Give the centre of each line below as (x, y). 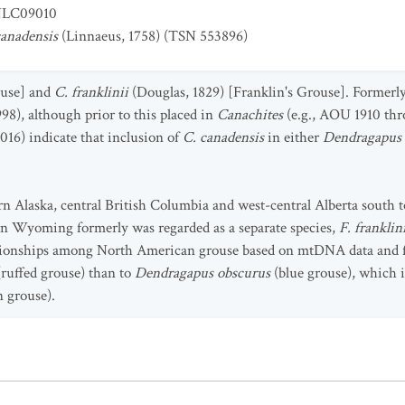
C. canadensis (223, 137)
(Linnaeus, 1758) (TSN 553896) (153, 36)
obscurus (245, 273)
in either (293, 137)
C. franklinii (91, 92)
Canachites (252, 115)
